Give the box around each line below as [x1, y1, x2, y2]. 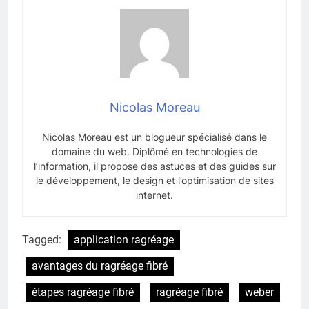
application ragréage [74, 232, 174, 246]
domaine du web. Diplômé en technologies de [52, 145, 257, 157]
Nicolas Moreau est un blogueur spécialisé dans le [42, 130, 267, 143]
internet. [136, 188, 173, 201]
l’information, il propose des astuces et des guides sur [33, 159, 276, 172]
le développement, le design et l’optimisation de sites [35, 174, 274, 186]
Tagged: [22, 232, 64, 246]
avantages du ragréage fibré [32, 259, 168, 272]
